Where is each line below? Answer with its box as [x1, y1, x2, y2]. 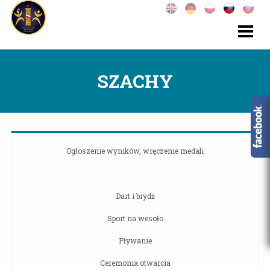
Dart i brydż [115, 191, 155, 201]
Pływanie [118, 236, 152, 245]
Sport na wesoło [107, 213, 163, 223]
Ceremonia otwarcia [99, 258, 171, 268]
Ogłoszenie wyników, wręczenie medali [66, 146, 204, 155]
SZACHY [97, 69, 173, 93]
